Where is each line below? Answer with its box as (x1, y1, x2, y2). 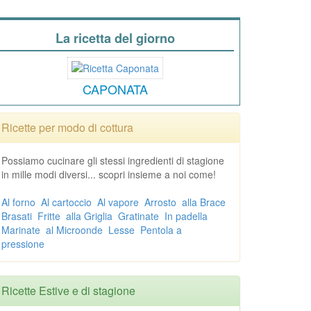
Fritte (37, 209, 60, 223)
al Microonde (46, 223, 103, 237)
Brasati (1, 209, 32, 223)
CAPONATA (83, 80, 148, 98)
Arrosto (144, 195, 176, 209)
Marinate (1, 223, 40, 237)
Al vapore (97, 195, 139, 209)
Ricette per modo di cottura (1, 119, 133, 135)
